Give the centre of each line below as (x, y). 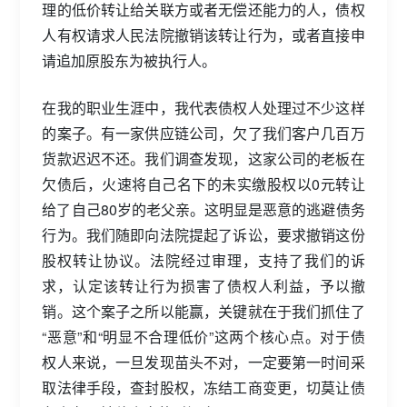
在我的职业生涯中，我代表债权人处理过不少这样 (203, 107)
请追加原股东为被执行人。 (129, 60)
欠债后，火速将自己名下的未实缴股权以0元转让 (203, 184)
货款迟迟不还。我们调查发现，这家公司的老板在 (203, 158)
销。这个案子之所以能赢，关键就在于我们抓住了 (203, 311)
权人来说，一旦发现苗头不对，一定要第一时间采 (203, 362)
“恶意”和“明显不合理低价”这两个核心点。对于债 (203, 336)
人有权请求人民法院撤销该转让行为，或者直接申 (203, 35)
